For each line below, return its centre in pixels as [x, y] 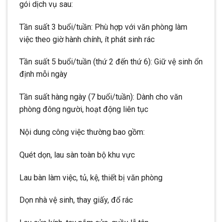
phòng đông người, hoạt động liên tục [84, 110]
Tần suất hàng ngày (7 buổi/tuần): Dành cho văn [101, 97]
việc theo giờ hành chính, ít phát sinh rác [87, 39]
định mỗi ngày [43, 74]
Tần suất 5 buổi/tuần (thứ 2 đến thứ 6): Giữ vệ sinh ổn [111, 62]
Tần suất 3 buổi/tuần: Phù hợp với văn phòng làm [103, 27]
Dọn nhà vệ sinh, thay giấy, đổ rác [76, 200]
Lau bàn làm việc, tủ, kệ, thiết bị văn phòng [91, 177]
